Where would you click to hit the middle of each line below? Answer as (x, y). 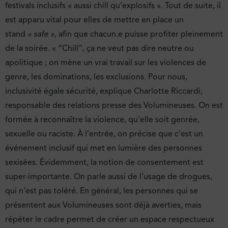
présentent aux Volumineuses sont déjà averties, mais (103, 205)
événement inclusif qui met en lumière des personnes (104, 148)
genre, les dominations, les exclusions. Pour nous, (96, 77)
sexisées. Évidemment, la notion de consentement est (104, 162)
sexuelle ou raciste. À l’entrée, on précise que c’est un (104, 134)
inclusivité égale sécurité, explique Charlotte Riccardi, (104, 91)
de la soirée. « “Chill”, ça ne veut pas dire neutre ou (99, 48)
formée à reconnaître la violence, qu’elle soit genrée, (102, 119)
